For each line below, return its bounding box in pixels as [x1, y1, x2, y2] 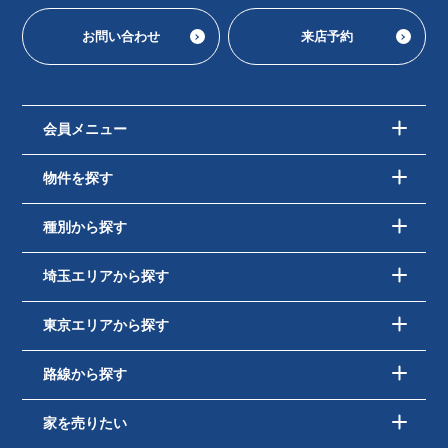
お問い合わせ [82, 29, 161, 44]
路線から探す [42, 366, 127, 382]
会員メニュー [42, 121, 127, 137]
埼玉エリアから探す [42, 268, 169, 284]
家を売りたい [42, 415, 127, 431]
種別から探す [42, 219, 127, 235]
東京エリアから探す [42, 317, 169, 333]
